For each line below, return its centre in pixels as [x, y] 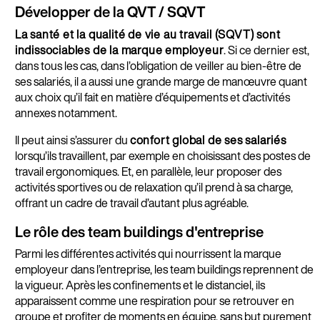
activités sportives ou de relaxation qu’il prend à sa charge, [154, 187]
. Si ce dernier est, [267, 50]
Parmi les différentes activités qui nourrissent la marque [148, 254]
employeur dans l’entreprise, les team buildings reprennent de [164, 270]
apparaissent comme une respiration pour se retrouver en [154, 301]
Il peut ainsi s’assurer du [72, 140]
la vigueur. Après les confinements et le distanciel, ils [140, 285]
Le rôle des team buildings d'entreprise [139, 231]
